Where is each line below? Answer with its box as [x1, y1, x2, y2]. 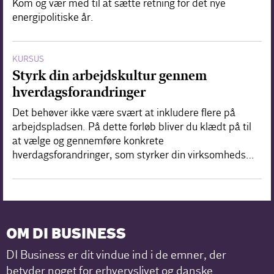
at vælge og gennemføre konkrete [12, 135, 164, 148]
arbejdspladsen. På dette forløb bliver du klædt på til [12, 120, 251, 134]
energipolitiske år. [12, 11, 94, 24]
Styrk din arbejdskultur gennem [12, 67, 207, 84]
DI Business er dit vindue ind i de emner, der [6, 248, 227, 263]
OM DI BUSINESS [6, 225, 127, 245]
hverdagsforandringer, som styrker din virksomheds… [12, 149, 254, 162]
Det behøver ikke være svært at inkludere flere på [12, 106, 235, 120]
